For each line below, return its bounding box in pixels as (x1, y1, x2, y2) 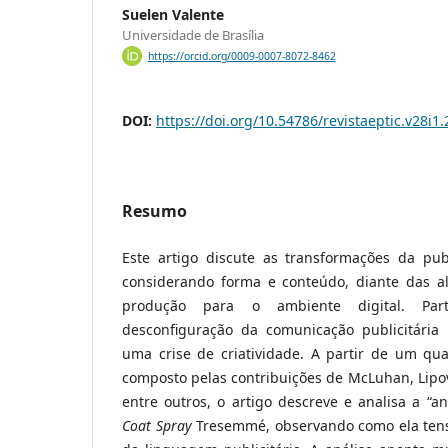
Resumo (122, 200, 187, 223)
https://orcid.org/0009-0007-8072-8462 (147, 49, 336, 64)
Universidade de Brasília (122, 26, 264, 45)
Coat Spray (122, 416, 192, 436)
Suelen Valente (122, 5, 224, 25)
